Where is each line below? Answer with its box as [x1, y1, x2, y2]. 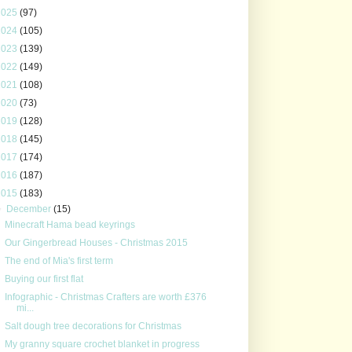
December [6, 203, 54, 214]
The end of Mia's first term [4, 255, 113, 266]
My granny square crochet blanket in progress [4, 338, 200, 350]
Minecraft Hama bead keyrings [4, 218, 135, 230]
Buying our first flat [4, 273, 83, 284]
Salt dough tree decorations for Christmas [4, 320, 181, 332]
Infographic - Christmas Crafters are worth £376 [4, 291, 207, 302]
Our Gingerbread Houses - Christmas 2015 [4, 236, 188, 248]
